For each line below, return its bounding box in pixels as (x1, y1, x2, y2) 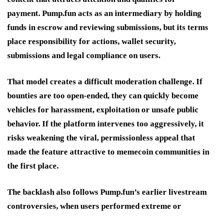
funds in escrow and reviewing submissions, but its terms (7, 22, 208, 32)
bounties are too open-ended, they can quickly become (7, 91, 199, 100)
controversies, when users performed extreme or (7, 201, 181, 211)
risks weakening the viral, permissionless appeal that (7, 133, 195, 142)
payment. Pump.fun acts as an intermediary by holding (7, 8, 201, 18)
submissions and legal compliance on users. (7, 50, 160, 60)
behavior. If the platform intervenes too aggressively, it (7, 119, 204, 128)
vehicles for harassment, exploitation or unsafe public (7, 105, 199, 114)
